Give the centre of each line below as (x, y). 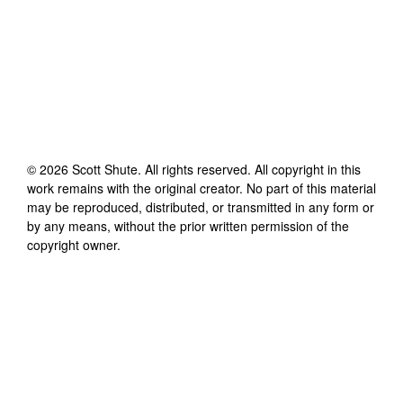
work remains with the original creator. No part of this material (201, 188)
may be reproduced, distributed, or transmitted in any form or (201, 206)
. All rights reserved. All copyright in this (249, 169)
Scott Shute (105, 169)
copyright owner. (74, 244)
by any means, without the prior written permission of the (188, 225)
